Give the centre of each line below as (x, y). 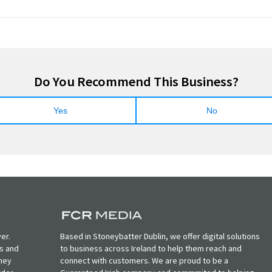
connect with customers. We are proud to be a (144, 261)
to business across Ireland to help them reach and (151, 249)
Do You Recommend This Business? (136, 82)
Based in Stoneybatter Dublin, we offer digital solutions (160, 236)
